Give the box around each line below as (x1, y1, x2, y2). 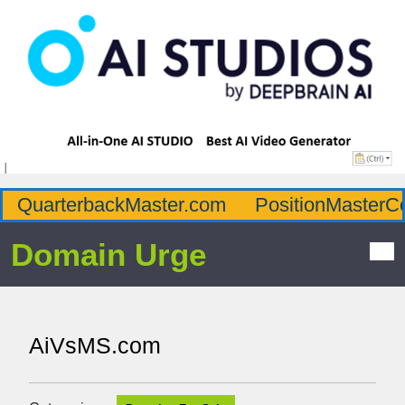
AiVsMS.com (29, 333, 161, 358)
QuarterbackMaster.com (17, 193, 226, 216)
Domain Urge (11, 237, 206, 272)
